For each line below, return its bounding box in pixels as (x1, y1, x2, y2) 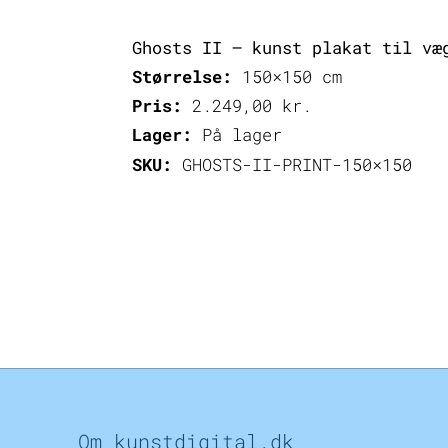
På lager (192, 123, 282, 147)
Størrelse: (132, 65, 232, 89)
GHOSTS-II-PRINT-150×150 (172, 152, 412, 176)
